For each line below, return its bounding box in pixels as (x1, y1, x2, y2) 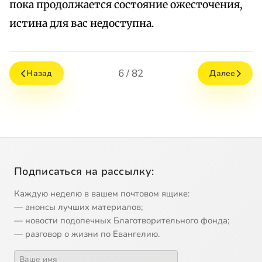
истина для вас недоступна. (9, 17, 154, 30)
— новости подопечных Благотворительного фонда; (14, 215, 229, 227)
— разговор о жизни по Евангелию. (14, 228, 160, 240)
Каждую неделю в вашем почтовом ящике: (14, 188, 189, 200)
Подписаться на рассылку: (14, 164, 154, 179)
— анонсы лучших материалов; (14, 201, 143, 213)
